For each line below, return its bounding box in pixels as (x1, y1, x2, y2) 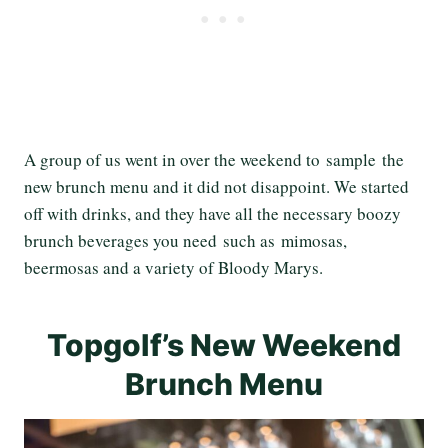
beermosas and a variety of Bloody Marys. (24, 255, 323, 279)
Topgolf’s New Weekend (47, 326, 401, 363)
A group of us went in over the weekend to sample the (24, 147, 404, 171)
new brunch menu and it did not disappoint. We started (24, 174, 409, 198)
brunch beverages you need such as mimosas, (24, 228, 347, 252)
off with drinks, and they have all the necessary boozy (24, 201, 401, 225)
